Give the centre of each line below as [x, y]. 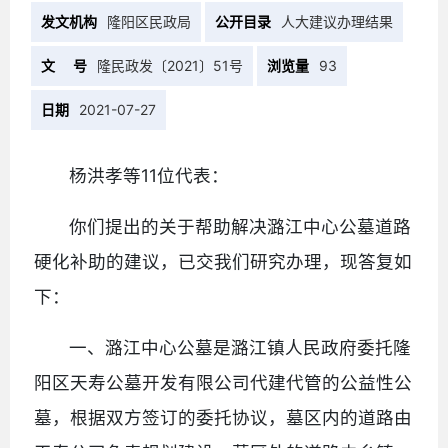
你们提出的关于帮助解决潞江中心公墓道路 [240, 226]
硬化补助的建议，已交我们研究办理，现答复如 [223, 261]
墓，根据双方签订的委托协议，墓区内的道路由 [223, 417]
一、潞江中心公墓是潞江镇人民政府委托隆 [240, 347]
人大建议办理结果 [337, 21]
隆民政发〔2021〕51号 [170, 65]
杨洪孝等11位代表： [149, 175]
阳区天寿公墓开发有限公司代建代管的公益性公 [223, 382]
